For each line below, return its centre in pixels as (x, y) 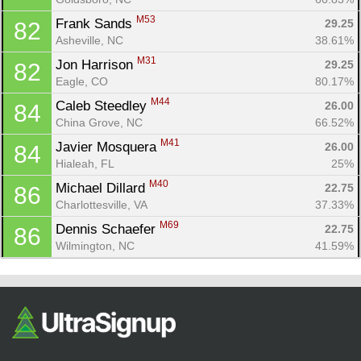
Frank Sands (96, 23)
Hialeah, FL (85, 163)
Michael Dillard (102, 188)
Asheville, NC (89, 40)
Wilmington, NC (95, 245)
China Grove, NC (99, 122)
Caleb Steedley (103, 106)
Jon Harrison (96, 64)
